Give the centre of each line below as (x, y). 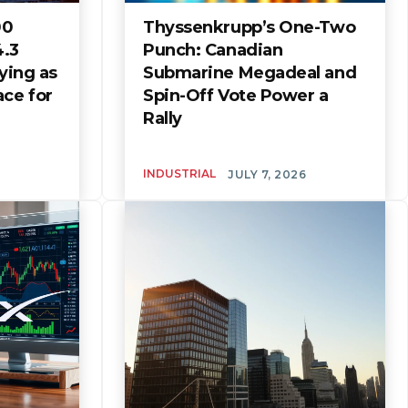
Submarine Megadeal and (250, 72)
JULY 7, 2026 (267, 174)
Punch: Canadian (213, 50)
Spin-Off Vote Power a (236, 95)
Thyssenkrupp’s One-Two (250, 27)
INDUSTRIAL (179, 173)
